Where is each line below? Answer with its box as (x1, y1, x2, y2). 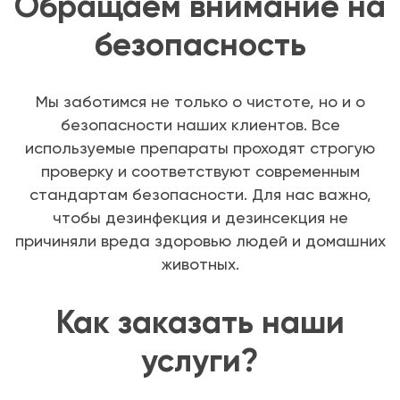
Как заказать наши (55, 303, 345, 342)
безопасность (94, 25, 306, 64)
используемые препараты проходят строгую (25, 138, 375, 158)
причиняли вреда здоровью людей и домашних (14, 231, 386, 251)
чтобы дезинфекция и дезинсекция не (52, 208, 348, 228)
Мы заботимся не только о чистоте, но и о (35, 92, 365, 112)
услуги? (141, 341, 259, 380)
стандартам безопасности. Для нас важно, (29, 185, 371, 204)
